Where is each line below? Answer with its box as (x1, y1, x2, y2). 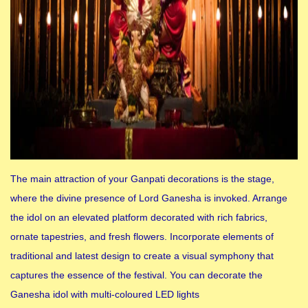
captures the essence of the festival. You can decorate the (10, 269, 263, 280)
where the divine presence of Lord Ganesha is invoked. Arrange (10, 192, 287, 203)
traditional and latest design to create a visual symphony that (10, 250, 274, 261)
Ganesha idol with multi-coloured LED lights (10, 288, 199, 300)
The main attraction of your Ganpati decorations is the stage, (10, 173, 274, 184)
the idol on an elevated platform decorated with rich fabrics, (10, 211, 267, 223)
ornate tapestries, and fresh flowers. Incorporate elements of (10, 230, 274, 242)
